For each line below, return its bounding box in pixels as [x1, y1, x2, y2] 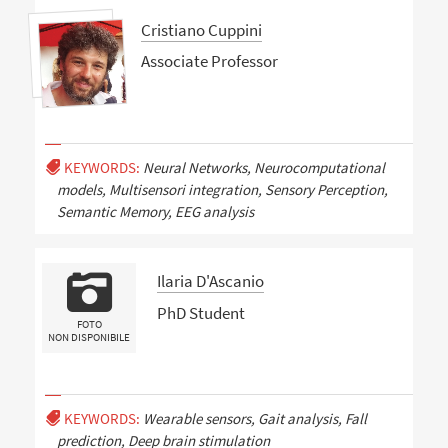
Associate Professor [140, 50, 278, 73]
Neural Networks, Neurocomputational [142, 157, 385, 177]
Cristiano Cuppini [140, 18, 262, 41]
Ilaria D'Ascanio [156, 270, 264, 293]
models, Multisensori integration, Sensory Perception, [56, 179, 388, 199]
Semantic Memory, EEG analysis [56, 201, 254, 221]
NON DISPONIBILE [48, 329, 131, 344]
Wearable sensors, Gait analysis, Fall [142, 409, 367, 429]
